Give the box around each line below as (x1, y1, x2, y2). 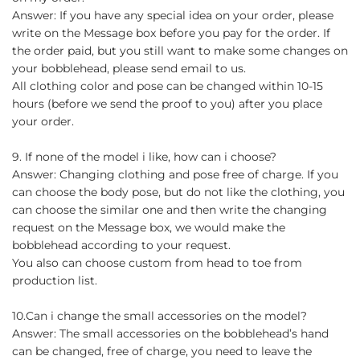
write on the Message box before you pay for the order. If (12, 25, 330, 40)
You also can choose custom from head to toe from (12, 255, 302, 270)
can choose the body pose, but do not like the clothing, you (12, 184, 345, 199)
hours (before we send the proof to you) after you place (12, 96, 322, 111)
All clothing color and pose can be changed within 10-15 (12, 78, 323, 93)
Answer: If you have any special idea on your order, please (12, 7, 333, 22)
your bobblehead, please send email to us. (12, 60, 246, 76)
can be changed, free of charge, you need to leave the (12, 343, 312, 358)
